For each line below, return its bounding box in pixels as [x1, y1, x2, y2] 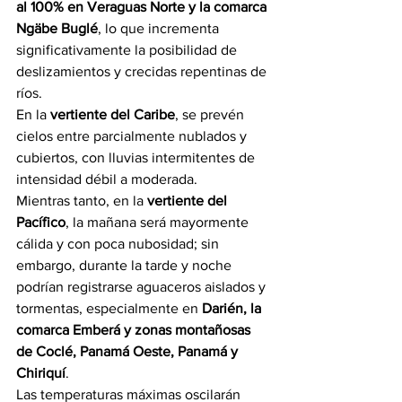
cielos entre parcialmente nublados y [16, 128, 250, 144]
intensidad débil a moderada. [16, 171, 197, 187]
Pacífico [16, 214, 66, 230]
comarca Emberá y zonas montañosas [16, 322, 254, 337]
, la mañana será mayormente [66, 214, 252, 230]
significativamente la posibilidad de [16, 42, 240, 57]
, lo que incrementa [98, 21, 223, 36]
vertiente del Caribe [50, 107, 175, 122]
